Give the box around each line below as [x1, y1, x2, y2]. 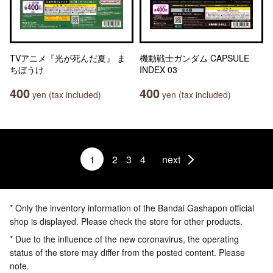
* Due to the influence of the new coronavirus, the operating [10, 233, 239, 245]
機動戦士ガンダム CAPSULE [140, 52, 249, 64]
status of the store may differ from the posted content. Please [10, 246, 245, 258]
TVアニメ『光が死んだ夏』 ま [10, 52, 126, 64]
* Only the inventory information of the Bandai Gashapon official [10, 202, 254, 214]
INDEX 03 [140, 63, 177, 76]
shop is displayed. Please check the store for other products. [10, 215, 243, 227]
